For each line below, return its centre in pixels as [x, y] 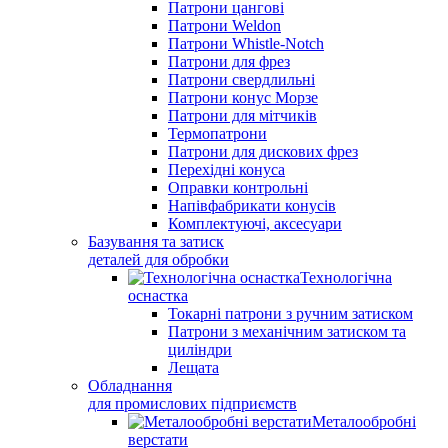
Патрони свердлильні [241, 79]
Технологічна [346, 277]
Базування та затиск [156, 241]
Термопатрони [217, 133]
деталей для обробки [158, 259]
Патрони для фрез [229, 61]
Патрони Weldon [224, 25]
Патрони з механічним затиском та [287, 331]
